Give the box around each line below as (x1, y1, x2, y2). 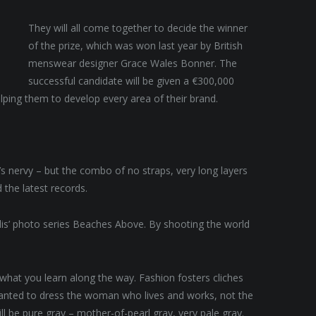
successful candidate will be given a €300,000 (28, 73, 235, 87)
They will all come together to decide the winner (28, 20, 248, 35)
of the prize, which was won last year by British (28, 38, 243, 52)
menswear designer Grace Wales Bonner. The (28, 56, 238, 70)
